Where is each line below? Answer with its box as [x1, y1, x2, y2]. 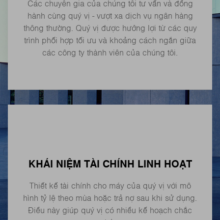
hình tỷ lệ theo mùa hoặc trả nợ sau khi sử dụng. [23, 193, 197, 203]
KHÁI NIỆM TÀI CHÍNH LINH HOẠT [28, 158, 192, 170]
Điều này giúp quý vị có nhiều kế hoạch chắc [28, 206, 192, 215]
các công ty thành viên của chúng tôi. [42, 48, 178, 57]
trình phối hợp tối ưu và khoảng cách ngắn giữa [24, 36, 196, 45]
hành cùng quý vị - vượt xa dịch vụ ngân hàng [27, 11, 193, 21]
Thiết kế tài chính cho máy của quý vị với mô [29, 181, 191, 191]
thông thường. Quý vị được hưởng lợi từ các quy [23, 24, 197, 33]
